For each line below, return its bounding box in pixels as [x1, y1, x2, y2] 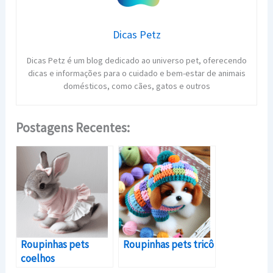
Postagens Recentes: [16, 119, 130, 136]
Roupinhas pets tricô [123, 238, 214, 252]
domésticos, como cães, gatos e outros [63, 80, 210, 92]
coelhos [21, 252, 55, 266]
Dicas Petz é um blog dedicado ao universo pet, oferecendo [26, 55, 247, 66]
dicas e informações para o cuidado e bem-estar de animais [27, 68, 246, 79]
